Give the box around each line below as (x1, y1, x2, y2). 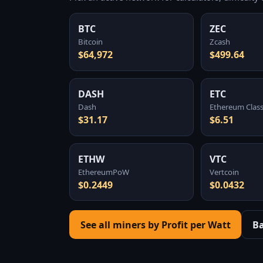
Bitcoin (78, 36, 103, 48)
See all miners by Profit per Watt (80, 218, 231, 231)
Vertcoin (210, 166, 240, 177)
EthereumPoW (78, 166, 130, 177)
